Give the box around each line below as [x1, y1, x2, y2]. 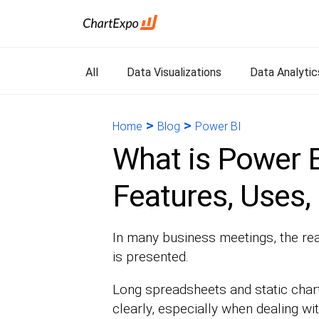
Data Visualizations [127, 66, 221, 79]
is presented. [112, 249, 189, 265]
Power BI [194, 120, 241, 133]
